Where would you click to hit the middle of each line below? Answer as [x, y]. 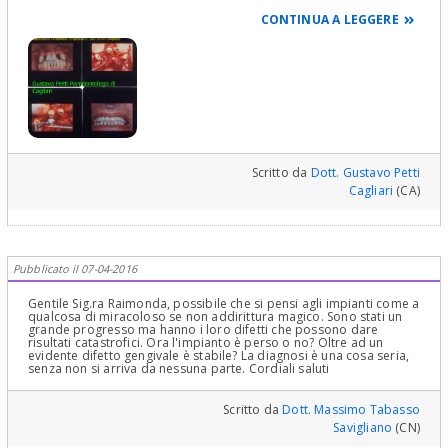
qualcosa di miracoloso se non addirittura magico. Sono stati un [215, 316]
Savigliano [363, 427]
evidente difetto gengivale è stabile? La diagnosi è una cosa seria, [219, 355]
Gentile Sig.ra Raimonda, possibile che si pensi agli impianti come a [224, 303]
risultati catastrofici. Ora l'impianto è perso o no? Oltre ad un [206, 342]
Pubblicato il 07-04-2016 [75, 268]
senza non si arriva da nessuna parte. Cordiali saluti [179, 368]
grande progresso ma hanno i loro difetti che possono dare [203, 329]
